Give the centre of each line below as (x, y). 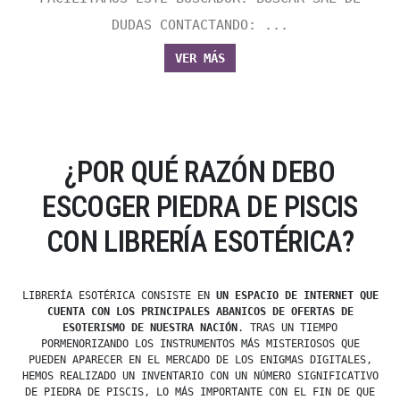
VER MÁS (200, 58)
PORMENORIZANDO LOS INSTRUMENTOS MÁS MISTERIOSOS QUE (200, 344)
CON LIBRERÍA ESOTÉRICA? (200, 242)
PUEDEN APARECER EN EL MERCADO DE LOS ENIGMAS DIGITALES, (200, 360)
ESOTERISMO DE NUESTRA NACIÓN (150, 328)
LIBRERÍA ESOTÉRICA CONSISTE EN (119, 296)
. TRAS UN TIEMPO (287, 328)
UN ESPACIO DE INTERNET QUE (297, 296)
